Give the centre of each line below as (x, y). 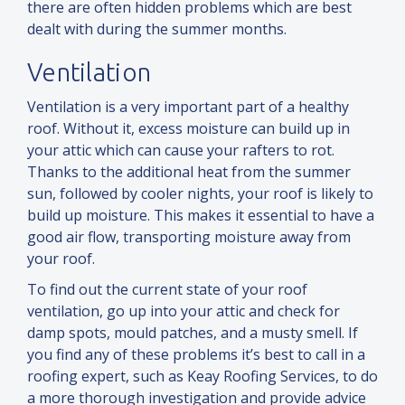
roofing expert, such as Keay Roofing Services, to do (202, 377)
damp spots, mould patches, (124, 333)
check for (309, 311)
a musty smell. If (304, 333)
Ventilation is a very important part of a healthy (188, 107)
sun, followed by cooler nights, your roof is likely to (200, 194)
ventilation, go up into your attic (138, 311)
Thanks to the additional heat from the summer (189, 172)
